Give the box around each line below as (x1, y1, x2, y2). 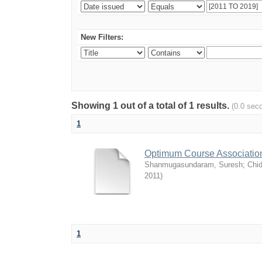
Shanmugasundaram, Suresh (144, 160, 243, 169)
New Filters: (81, 33, 123, 42)
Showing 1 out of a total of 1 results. (71, 101, 232, 111)
